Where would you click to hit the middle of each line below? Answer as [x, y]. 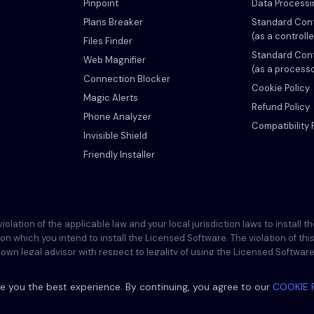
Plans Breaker [113, 22]
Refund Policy [281, 107]
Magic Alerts [111, 98]
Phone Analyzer [117, 117]
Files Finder [108, 41]
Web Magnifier [115, 60]
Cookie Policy [281, 88]
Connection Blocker [127, 79]
